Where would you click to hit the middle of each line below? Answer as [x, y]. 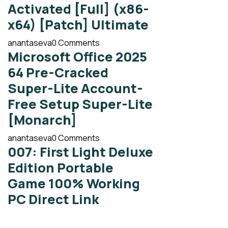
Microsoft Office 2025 [77, 57]
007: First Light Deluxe [80, 152]
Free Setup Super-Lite [80, 104]
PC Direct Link [53, 199]
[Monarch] [42, 120]
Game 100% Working [74, 184]
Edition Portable [60, 168]
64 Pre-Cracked [58, 73]
